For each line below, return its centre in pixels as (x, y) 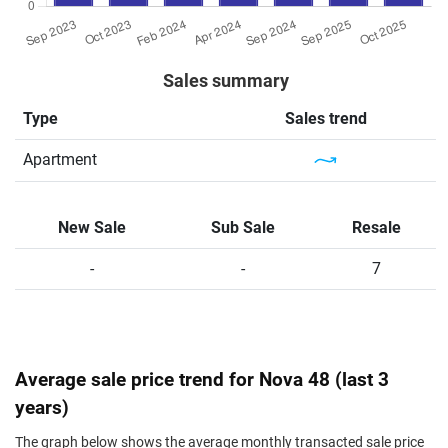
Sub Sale (242, 227)
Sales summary (225, 81)
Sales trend (326, 118)
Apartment (60, 159)
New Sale (92, 227)
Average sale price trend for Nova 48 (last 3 (202, 379)
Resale (376, 227)
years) (42, 407)
